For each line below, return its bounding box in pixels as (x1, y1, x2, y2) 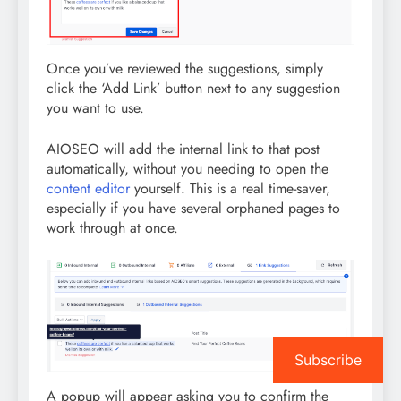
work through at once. (47, 217, 178, 238)
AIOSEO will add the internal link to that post (47, 138, 320, 159)
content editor (47, 177, 130, 199)
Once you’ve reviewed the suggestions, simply (47, 57, 323, 79)
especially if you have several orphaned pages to (47, 197, 340, 218)
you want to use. (47, 97, 144, 118)
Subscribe (294, 351, 362, 369)
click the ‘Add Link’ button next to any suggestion (47, 77, 340, 98)
